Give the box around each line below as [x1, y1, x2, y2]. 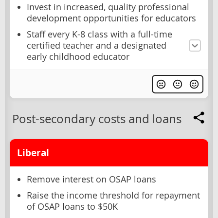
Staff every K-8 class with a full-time [27, 29, 172, 40]
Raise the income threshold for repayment [27, 190, 200, 201]
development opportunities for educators [27, 13, 196, 24]
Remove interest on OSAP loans [27, 174, 156, 185]
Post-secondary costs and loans [12, 111, 182, 127]
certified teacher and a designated [27, 40, 166, 52]
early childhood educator [27, 51, 129, 63]
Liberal [17, 146, 49, 160]
